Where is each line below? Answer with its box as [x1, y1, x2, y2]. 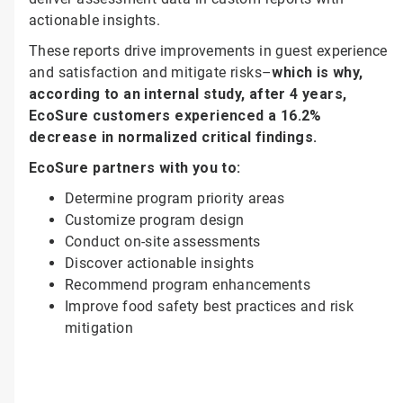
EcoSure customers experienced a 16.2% [28, 107, 322, 124]
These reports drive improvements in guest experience [28, 42, 388, 59]
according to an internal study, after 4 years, [28, 85, 347, 103]
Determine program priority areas [64, 190, 285, 207]
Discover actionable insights [64, 255, 255, 272]
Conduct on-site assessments [64, 233, 261, 250]
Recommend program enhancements [64, 276, 310, 293]
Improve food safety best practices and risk [64, 298, 354, 315]
